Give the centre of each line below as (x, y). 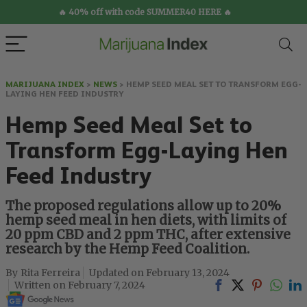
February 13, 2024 (188, 273)
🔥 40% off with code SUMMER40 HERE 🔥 (145, 12)
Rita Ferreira (50, 273)
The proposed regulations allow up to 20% (143, 206)
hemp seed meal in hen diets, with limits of (146, 220)
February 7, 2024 (107, 285)
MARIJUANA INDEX (45, 84)
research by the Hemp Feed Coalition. (127, 249)
